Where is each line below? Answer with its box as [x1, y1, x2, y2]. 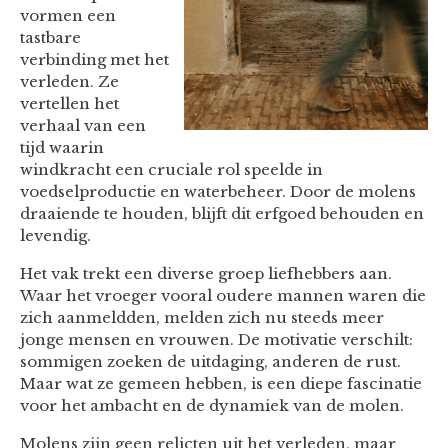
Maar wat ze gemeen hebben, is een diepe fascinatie [20, 374, 422, 394]
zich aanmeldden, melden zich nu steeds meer [20, 308, 384, 328]
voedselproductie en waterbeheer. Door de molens [20, 182, 416, 202]
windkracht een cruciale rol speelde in [20, 160, 323, 180]
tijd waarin [20, 138, 104, 158]
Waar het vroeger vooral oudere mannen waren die [20, 286, 426, 306]
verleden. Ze [20, 72, 119, 92]
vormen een [20, 6, 116, 26]
